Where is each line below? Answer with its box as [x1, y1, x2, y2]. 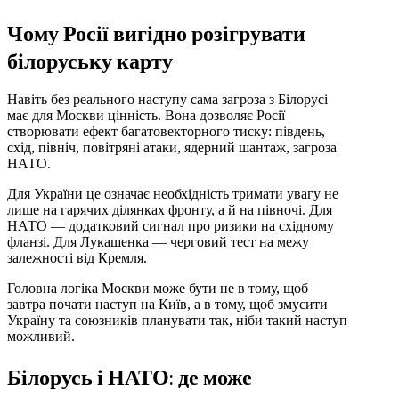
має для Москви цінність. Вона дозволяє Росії [7, 107, 285, 123]
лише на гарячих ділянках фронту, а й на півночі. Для [7, 201, 332, 217]
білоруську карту [7, 45, 173, 74]
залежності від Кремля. [7, 249, 147, 265]
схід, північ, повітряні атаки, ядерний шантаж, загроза [7, 139, 337, 155]
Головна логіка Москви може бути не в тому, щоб [7, 280, 308, 296]
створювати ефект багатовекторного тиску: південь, [7, 123, 325, 139]
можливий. [7, 328, 75, 344]
